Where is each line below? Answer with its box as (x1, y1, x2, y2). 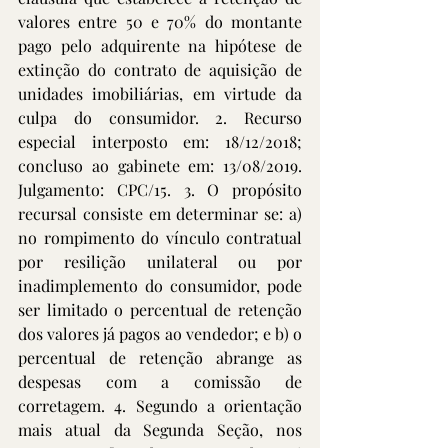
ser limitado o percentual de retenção (18, 299, 302, 320)
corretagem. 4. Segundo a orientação (18, 395, 302, 416)
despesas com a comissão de (18, 371, 302, 392)
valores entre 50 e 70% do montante (18, 11, 302, 32)
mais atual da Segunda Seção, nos (18, 419, 302, 440)
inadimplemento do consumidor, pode (18, 275, 302, 296)
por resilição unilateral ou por (18, 251, 302, 272)
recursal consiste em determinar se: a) (18, 203, 302, 224)
